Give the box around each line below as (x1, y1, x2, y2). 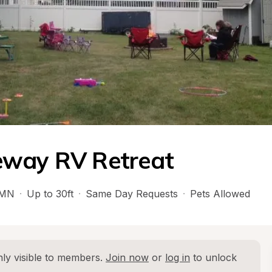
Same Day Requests (86, 188, 178, 200)
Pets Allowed (190, 188, 250, 200)
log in (165, 251, 190, 263)
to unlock (190, 251, 237, 263)
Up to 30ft (27, 188, 73, 200)
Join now (106, 251, 149, 263)
